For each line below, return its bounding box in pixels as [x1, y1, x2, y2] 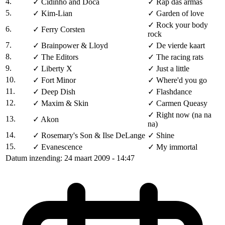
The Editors [41, 53, 78, 62]
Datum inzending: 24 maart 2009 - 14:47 [6, 154, 135, 163]
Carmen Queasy [156, 99, 207, 108]
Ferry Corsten [41, 25, 85, 34]
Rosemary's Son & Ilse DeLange [41, 131, 145, 140]
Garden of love [156, 9, 204, 18]
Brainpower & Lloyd [41, 41, 108, 50]
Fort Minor [41, 76, 76, 85]
